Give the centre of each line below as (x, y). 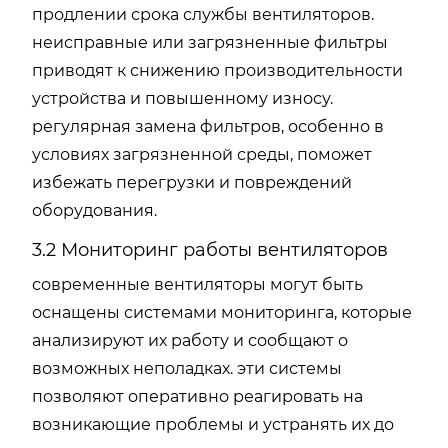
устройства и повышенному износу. (182, 98)
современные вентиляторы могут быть (197, 284)
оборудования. (94, 210)
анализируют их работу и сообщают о (190, 340)
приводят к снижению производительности (217, 70)
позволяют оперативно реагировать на (197, 396)
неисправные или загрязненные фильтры (210, 42)
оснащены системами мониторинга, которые (222, 312)
